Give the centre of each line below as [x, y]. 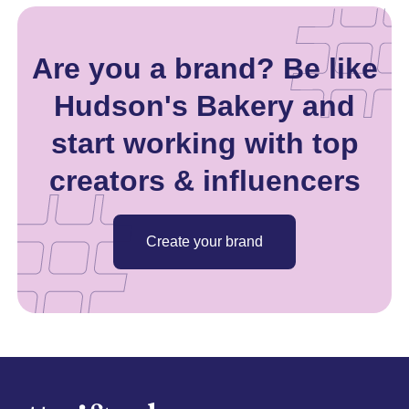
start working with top [204, 143]
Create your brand [204, 241]
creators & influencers [204, 180]
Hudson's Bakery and [204, 105]
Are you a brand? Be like [204, 68]
